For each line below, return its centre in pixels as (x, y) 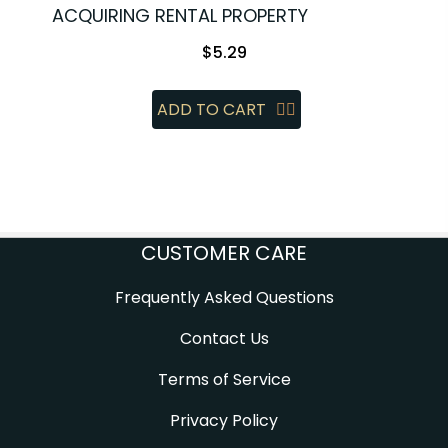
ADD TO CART (211, 109)
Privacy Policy (224, 420)
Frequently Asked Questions (224, 297)
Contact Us (224, 338)
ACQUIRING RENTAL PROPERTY (180, 15)
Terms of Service (224, 379)
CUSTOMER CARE (224, 252)
